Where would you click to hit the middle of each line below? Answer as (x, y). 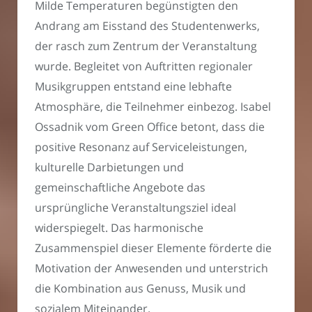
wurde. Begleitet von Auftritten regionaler (144, 67)
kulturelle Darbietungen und (109, 167)
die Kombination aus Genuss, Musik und (140, 289)
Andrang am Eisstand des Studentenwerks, (147, 26)
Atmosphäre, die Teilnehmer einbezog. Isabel (153, 107)
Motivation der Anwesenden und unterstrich (151, 268)
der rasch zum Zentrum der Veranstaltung (146, 46)
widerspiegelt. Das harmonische (119, 228)
